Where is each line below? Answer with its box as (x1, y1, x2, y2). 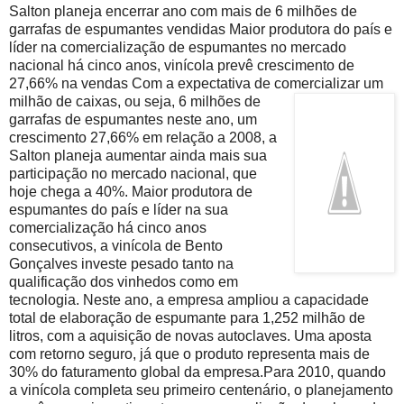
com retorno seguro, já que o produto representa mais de (9, 345, 370, 362)
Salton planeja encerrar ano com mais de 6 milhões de (9, 3, 357, 19)
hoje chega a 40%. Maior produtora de (9, 183, 252, 199)
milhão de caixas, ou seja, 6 (9, 93, 190, 109)
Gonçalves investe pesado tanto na (9, 255, 234, 271)
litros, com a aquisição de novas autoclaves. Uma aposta (9, 327, 372, 344)
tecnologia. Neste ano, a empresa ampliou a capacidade (9, 291, 369, 308)
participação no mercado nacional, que (9, 165, 257, 181)
